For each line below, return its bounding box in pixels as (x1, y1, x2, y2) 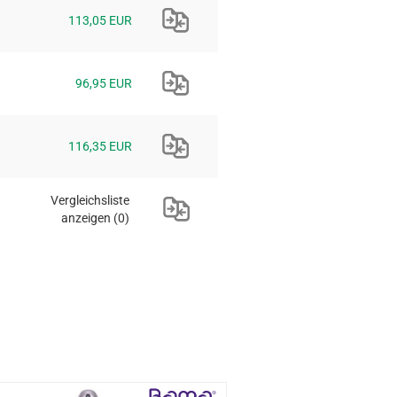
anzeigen (61, 210, 111, 225)
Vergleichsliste (51, 192, 129, 207)
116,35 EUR (68, 138, 132, 153)
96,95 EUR (75, 75, 132, 90)
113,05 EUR (68, 12, 132, 27)
